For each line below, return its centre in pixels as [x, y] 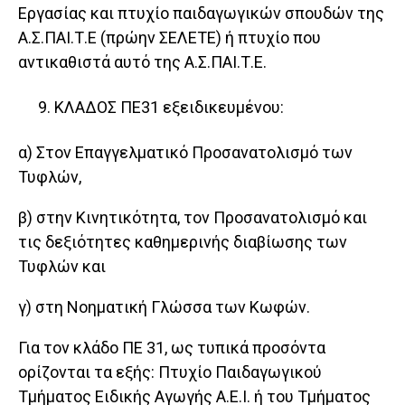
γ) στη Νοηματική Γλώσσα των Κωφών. [164, 307]
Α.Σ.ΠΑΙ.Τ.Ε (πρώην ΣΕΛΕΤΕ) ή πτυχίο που [170, 38]
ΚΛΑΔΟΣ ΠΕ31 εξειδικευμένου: [169, 108]
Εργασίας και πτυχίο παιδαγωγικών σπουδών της [201, 14]
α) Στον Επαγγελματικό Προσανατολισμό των [185, 153]
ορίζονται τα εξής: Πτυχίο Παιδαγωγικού [170, 372]
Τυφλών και [62, 267]
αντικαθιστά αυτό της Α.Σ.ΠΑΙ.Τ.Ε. [142, 62]
